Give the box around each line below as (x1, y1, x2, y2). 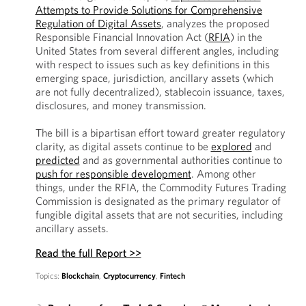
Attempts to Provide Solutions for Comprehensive (35, 3, 262, 16)
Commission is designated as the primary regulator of (35, 194, 281, 208)
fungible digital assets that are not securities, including (35, 208, 283, 221)
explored (210, 139, 252, 153)
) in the (229, 30, 262, 44)
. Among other (191, 167, 256, 180)
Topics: (35, 270, 61, 281)
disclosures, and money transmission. (35, 98, 208, 112)
